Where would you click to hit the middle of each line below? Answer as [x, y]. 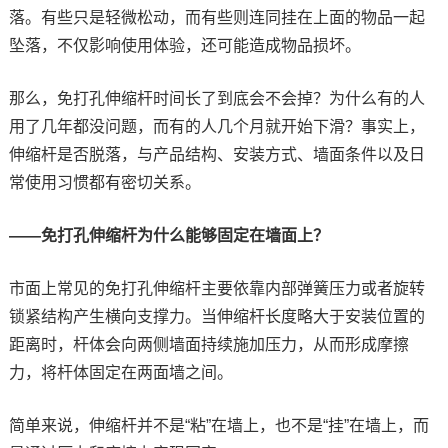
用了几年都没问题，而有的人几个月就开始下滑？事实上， [216, 126]
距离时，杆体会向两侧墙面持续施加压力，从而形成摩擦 [208, 344]
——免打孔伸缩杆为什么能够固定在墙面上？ [168, 235]
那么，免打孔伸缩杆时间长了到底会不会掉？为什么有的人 [216, 98]
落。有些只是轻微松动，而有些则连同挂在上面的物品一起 [216, 17]
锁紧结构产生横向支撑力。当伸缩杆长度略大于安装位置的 [216, 316]
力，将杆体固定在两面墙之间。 [120, 372]
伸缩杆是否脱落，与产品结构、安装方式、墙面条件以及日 [216, 154]
